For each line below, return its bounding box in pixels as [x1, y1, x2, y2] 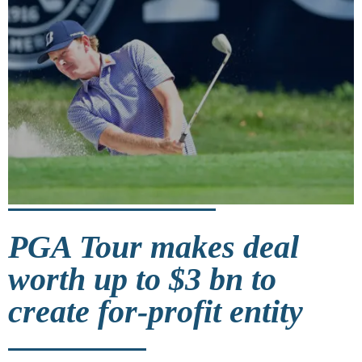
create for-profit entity [8, 293, 303, 330]
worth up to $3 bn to [8, 260, 276, 297]
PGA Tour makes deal [8, 228, 299, 265]
